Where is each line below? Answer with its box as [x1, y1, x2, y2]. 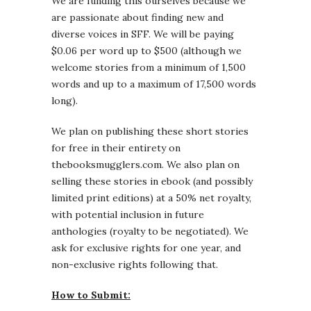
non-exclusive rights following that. [51, 258, 218, 271]
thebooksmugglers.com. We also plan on [51, 158, 239, 171]
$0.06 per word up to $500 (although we [51, 44, 242, 58]
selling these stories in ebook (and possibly [51, 175, 253, 188]
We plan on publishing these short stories [51, 125, 249, 138]
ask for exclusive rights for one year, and [51, 242, 241, 255]
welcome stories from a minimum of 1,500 [51, 61, 246, 74]
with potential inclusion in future [51, 208, 204, 221]
